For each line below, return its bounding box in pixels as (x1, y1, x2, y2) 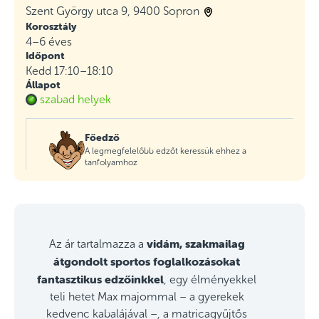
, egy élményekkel (164, 273, 256, 286)
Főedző (85, 131, 120, 145)
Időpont (26, 49, 65, 62)
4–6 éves (26, 36, 72, 48)
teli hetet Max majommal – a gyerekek (49, 291, 244, 303)
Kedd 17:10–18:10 (26, 65, 113, 77)
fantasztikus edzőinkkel (37, 272, 164, 287)
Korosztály (26, 20, 76, 33)
